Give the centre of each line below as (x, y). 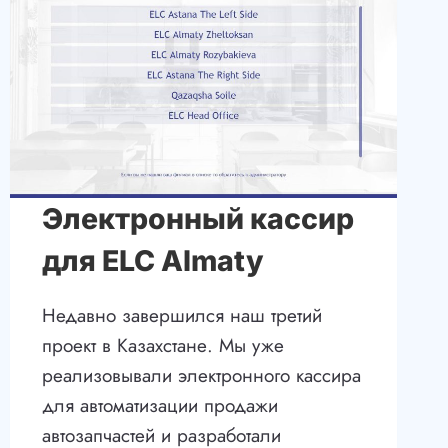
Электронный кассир (197, 219)
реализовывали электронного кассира (201, 376)
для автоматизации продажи (159, 406)
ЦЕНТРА (214, 25)
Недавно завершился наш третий (181, 316)
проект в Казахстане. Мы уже (162, 346)
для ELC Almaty (152, 261)
